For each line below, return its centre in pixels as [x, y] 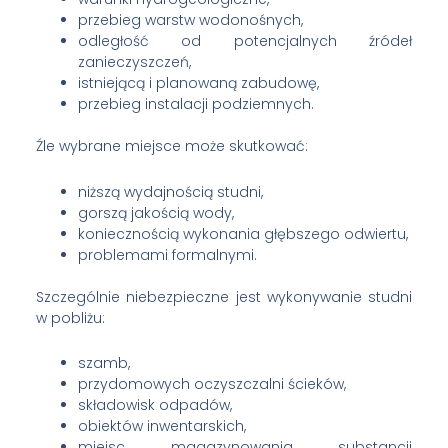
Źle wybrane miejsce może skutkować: [171, 146]
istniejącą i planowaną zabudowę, [198, 83]
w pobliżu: [70, 317]
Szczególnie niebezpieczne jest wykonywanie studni [224, 296]
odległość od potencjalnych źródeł [245, 41]
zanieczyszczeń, [134, 62]
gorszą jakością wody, [155, 212]
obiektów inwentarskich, [161, 426]
